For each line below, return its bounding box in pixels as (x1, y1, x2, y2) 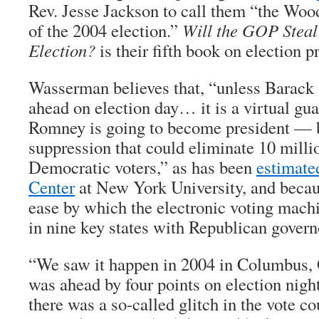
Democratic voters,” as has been (28, 155, 256, 179)
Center (28, 175, 75, 199)
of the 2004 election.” (28, 19, 182, 42)
